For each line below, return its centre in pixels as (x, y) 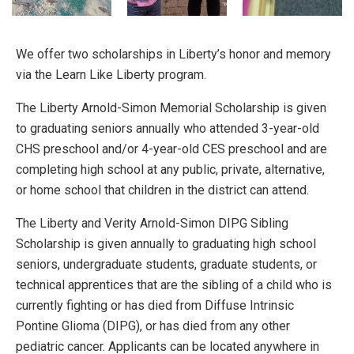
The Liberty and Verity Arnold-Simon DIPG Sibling (152, 223)
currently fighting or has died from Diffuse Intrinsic (155, 305)
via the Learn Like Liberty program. (111, 75)
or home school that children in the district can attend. (162, 190)
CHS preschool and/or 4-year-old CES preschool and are (171, 149)
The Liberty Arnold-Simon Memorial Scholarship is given (171, 108)
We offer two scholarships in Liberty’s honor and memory (173, 54)
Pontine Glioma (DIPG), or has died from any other (153, 326)
